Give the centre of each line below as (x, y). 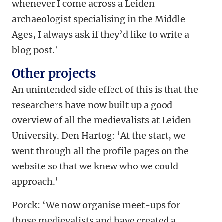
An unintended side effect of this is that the (105, 90)
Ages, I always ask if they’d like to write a (101, 35)
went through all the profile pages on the (100, 151)
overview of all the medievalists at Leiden (102, 120)
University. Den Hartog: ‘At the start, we (99, 136)
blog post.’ (35, 50)
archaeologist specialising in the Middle (99, 19)
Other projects (54, 74)
